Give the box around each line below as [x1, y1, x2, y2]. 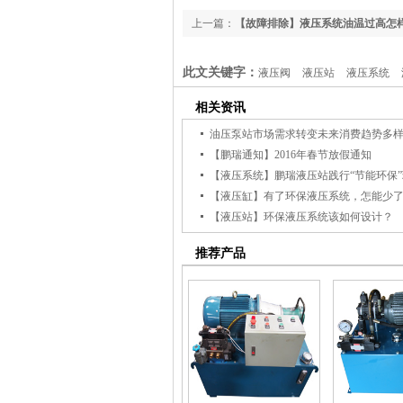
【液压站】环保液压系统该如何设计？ [210, 210, 393, 223]
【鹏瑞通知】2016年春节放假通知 [210, 148, 372, 161]
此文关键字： [183, 66, 258, 79]
